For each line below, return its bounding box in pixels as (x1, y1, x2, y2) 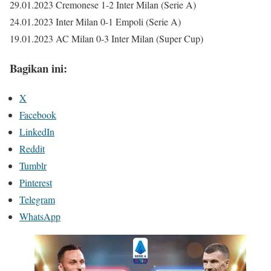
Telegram (19, 192, 55, 206)
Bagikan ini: (10, 59, 67, 76)
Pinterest (19, 175, 52, 189)
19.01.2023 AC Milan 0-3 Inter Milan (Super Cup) (10, 32, 203, 45)
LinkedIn (19, 125, 54, 138)
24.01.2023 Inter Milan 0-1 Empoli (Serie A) (10, 15, 181, 28)
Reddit (19, 142, 45, 155)
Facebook (19, 108, 56, 121)
